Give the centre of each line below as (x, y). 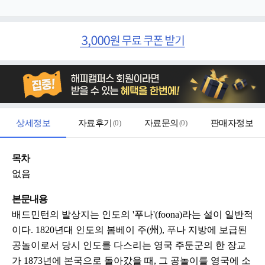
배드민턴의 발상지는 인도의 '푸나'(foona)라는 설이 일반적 (132, 215)
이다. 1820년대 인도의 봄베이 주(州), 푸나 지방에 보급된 (130, 230)
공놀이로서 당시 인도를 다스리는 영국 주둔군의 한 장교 (129, 245)
